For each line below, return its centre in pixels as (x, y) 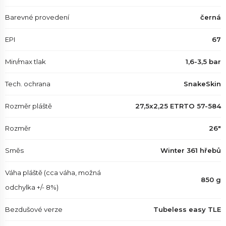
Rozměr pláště (29, 106)
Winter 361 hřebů (191, 150)
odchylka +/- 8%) (32, 187)
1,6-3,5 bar (203, 62)
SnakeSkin (202, 84)
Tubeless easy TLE (187, 209)
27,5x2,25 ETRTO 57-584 (178, 106)
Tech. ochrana (28, 84)
